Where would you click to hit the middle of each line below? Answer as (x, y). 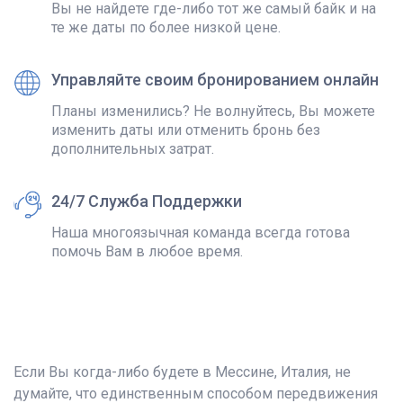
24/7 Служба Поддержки (147, 201)
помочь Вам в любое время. (147, 252)
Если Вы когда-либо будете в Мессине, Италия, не (182, 372)
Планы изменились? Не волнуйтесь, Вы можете (213, 112)
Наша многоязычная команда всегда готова (201, 233)
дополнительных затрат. (133, 149)
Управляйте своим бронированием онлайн (215, 80)
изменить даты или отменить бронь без (186, 130)
